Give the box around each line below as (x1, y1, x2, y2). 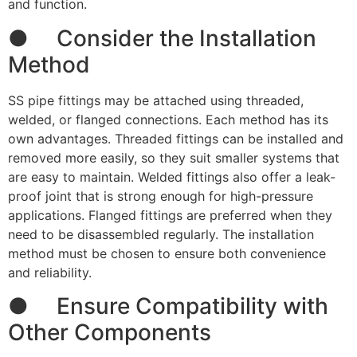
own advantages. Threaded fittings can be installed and (8, 130, 343, 147)
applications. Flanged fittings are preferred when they (8, 206, 332, 223)
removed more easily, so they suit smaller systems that (8, 149, 339, 166)
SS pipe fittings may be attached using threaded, (8, 92, 304, 108)
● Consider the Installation (8, 24, 316, 52)
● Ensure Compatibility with (8, 292, 328, 320)
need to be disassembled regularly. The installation (8, 226, 314, 242)
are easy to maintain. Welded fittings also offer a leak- (8, 168, 335, 185)
